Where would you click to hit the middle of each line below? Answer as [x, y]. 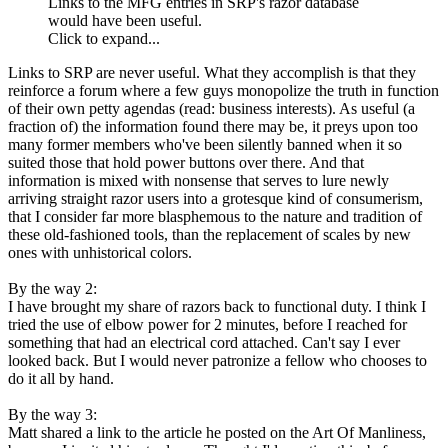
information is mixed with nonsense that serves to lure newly [198, 181]
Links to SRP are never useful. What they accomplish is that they [212, 73]
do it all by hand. [61, 379]
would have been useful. [125, 21]
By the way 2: [52, 289]
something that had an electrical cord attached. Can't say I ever [204, 343]
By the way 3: [52, 415]
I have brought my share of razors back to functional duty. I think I [217, 307]
